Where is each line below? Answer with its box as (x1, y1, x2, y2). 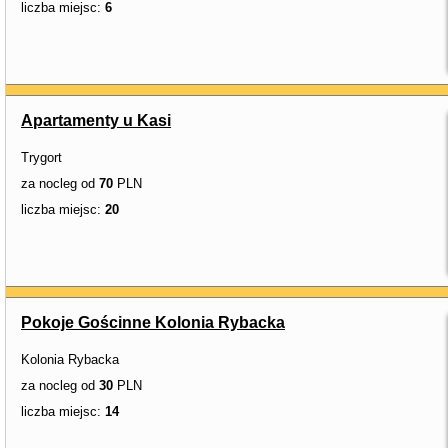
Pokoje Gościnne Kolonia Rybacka (21, 314, 285, 331)
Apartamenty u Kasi (21, 112, 171, 129)
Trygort (21, 150, 62, 165)
